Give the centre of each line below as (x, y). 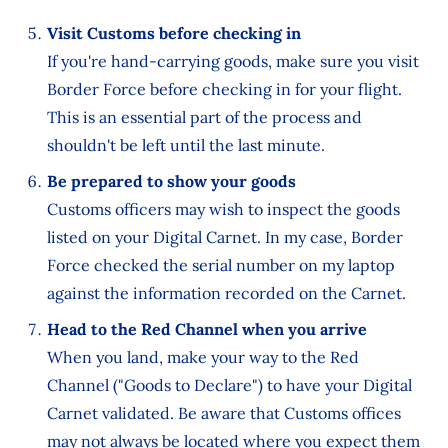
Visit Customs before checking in (173, 33)
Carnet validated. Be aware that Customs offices (223, 413)
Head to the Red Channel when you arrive (206, 329)
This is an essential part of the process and (204, 117)
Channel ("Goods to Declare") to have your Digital (229, 385)
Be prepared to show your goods (171, 181)
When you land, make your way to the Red (202, 357)
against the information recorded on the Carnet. (226, 293)
